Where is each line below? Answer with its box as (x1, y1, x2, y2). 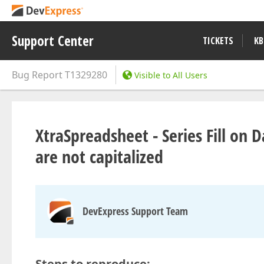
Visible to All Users (134, 70, 207, 81)
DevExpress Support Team (82, 204, 188, 218)
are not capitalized (35, 144, 163, 169)
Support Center (12, 31, 94, 50)
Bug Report (12, 68, 62, 81)
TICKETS (203, 34, 233, 47)
